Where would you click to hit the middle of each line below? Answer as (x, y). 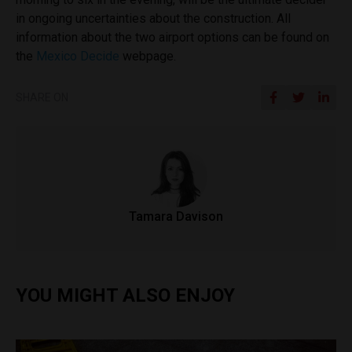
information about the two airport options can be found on (172, 38)
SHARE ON (42, 98)
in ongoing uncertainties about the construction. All (153, 19)
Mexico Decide (78, 57)
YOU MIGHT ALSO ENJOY (125, 296)
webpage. (148, 57)
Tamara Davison (176, 217)
